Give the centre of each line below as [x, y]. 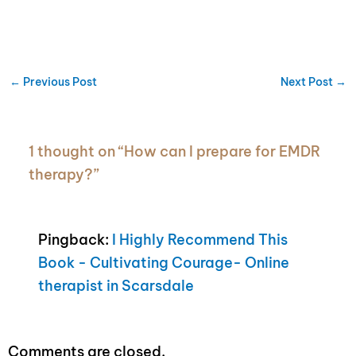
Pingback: [75, 239]
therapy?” [64, 174]
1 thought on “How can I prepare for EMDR [175, 151]
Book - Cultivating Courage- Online [164, 262]
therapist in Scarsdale [116, 285]
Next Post [308, 82]
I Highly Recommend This [200, 239]
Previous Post [58, 82]
